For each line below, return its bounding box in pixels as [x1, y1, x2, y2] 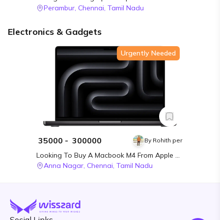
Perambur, [44, 3, 77, 13]
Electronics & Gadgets [8, 26, 102, 38]
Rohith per [153, 137, 182, 144]
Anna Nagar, [44, 161, 85, 170]
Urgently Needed [121, 49, 176, 58]
